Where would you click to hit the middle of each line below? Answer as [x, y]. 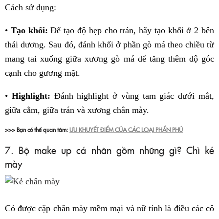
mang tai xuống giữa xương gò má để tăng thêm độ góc [109, 59]
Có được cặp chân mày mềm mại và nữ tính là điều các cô [109, 208]
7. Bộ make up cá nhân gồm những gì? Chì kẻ [109, 150]
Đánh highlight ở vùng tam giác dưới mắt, [132, 96]
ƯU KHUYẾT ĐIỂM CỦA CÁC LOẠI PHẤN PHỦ [126, 130]
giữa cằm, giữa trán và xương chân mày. [77, 110]
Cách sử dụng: [31, 8]
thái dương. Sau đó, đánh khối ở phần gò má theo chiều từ [109, 45]
